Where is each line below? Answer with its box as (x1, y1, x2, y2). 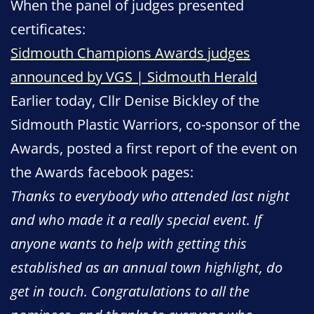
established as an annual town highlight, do (11, 257, 282, 277)
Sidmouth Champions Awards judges (11, 43, 250, 62)
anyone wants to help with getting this (11, 233, 247, 253)
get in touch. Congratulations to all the (11, 281, 250, 301)
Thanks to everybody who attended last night (11, 186, 289, 205)
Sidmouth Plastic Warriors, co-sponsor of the (11, 114, 300, 134)
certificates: (11, 19, 86, 39)
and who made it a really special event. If (11, 210, 261, 229)
